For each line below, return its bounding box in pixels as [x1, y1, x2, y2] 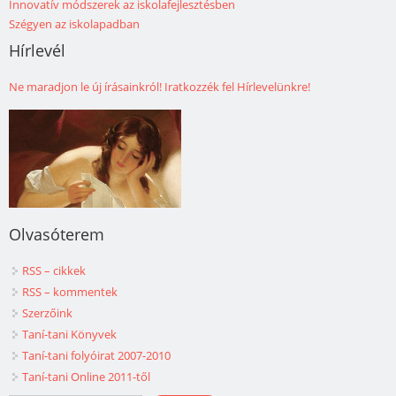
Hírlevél [9, 40, 65, 62]
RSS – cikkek [22, 263, 86, 279]
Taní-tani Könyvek [22, 326, 117, 343]
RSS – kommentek [22, 284, 118, 301]
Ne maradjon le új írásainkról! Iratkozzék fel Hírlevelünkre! [9, 79, 310, 95]
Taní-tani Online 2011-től [22, 369, 150, 385]
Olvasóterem [9, 224, 104, 246]
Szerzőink [22, 305, 72, 322]
